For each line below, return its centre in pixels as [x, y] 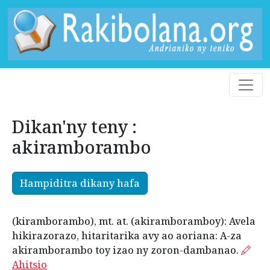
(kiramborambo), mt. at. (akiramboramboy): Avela [134, 221]
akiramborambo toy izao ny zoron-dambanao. [127, 250]
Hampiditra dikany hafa [80, 184]
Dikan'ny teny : [74, 127]
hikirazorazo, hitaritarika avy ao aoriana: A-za [127, 236]
